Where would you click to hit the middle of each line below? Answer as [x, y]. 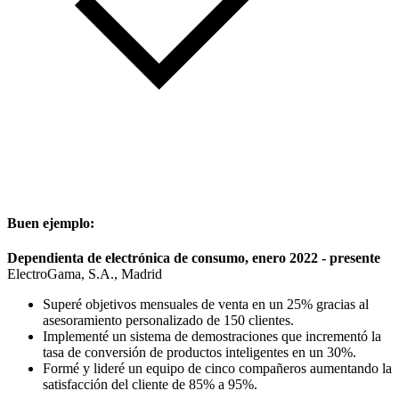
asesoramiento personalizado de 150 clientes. [168, 321]
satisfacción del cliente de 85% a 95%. [150, 385]
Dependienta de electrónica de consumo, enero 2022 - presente [194, 258]
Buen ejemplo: [51, 224]
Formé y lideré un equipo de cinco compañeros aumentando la [217, 369]
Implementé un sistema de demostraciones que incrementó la [212, 337]
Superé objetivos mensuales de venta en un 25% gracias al [206, 305]
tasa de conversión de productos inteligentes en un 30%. [199, 353]
